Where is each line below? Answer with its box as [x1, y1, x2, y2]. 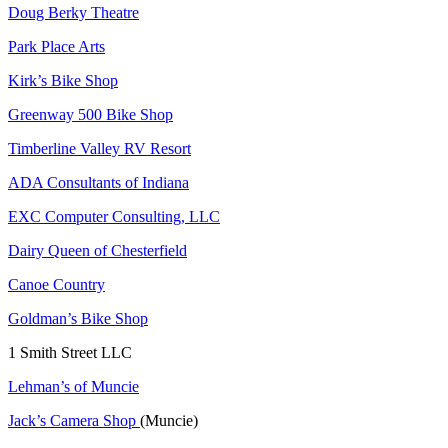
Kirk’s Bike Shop [8, 72, 118, 90]
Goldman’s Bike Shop [8, 310, 148, 328]
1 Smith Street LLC [8, 344, 132, 362]
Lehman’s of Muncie [8, 378, 139, 396]
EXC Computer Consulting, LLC [8, 208, 220, 226]
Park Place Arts [8, 38, 105, 56]
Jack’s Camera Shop [8, 412, 140, 430]
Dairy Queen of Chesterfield [8, 242, 187, 260]
